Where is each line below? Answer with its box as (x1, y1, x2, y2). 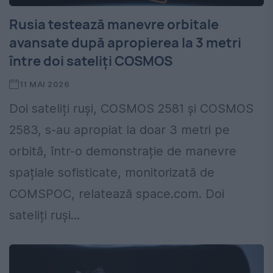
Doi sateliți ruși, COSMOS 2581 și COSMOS (9, 101, 253, 116)
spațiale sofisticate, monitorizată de (9, 165, 214, 180)
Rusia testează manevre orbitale (9, 15, 219, 34)
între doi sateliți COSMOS (9, 52, 172, 71)
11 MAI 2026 (19, 79, 70, 90)
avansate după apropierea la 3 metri (9, 34, 241, 52)
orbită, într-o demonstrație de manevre (9, 144, 236, 159)
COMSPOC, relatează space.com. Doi (9, 186, 224, 202)
